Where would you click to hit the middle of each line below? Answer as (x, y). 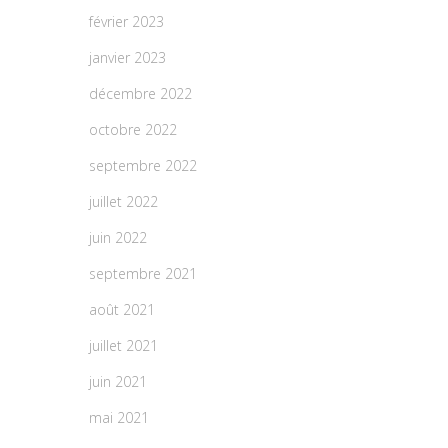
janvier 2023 (127, 57)
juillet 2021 (123, 345)
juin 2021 (118, 381)
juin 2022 (118, 237)
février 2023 (126, 21)
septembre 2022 (143, 165)
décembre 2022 (140, 93)
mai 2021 (119, 417)
